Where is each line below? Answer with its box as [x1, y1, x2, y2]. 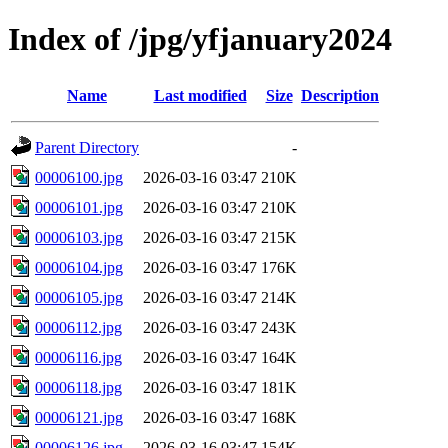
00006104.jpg [35, 258, 123, 276]
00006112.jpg [35, 318, 122, 336]
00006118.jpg [35, 378, 122, 396]
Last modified [153, 86, 247, 104]
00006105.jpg [35, 288, 123, 306]
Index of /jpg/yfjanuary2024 [8, 21, 392, 58]
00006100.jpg [35, 168, 123, 186]
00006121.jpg [35, 408, 123, 426]
